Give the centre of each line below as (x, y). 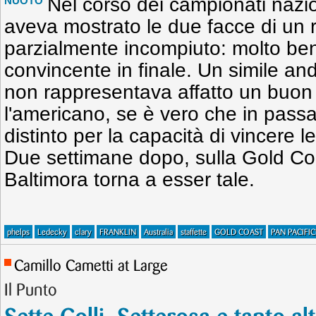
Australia (158, 232)
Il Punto (31, 291)
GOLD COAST (239, 232)
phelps (18, 232)
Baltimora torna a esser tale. (129, 180)
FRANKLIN (118, 232)
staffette (194, 232)
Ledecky (52, 232)
